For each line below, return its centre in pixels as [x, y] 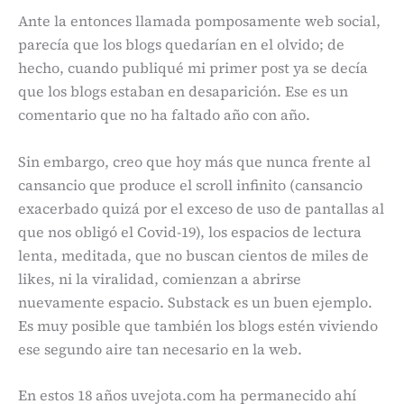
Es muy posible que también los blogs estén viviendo [198, 325]
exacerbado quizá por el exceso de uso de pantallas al [201, 208]
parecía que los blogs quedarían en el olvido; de [181, 45]
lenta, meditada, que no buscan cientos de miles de [193, 255]
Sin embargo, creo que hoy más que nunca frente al [194, 161]
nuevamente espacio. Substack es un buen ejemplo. [195, 302]
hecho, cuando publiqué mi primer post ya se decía [193, 68]
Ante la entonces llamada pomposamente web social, [199, 21]
